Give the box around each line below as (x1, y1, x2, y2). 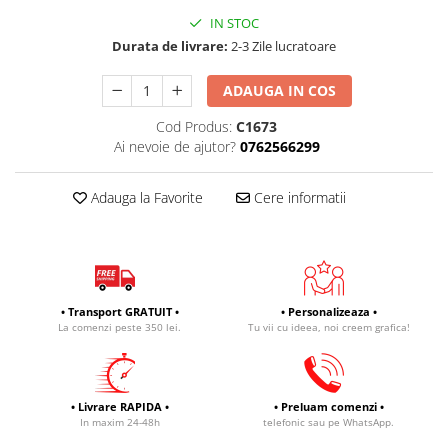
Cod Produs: (156, 117, 232, 136)
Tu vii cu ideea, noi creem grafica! (247, 320, 410, 334)
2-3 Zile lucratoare (228, 37, 336, 55)
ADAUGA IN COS (223, 81, 337, 100)
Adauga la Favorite (86, 188, 203, 207)
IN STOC (207, 14, 259, 32)
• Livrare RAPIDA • (70, 399, 169, 414)
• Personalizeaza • (280, 304, 377, 319)
